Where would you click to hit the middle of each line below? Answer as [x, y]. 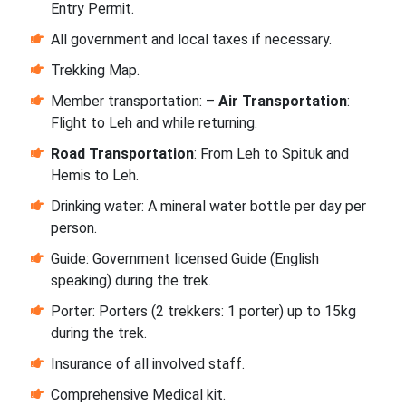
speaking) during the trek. [130, 281]
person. [73, 228]
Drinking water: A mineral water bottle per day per [208, 207]
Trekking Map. [95, 71]
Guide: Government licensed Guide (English [184, 259]
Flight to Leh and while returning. [154, 123]
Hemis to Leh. [94, 176]
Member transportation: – [134, 101]
